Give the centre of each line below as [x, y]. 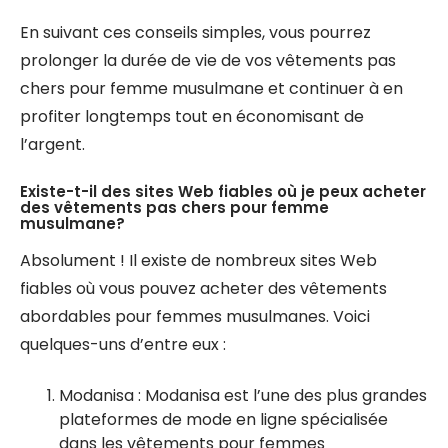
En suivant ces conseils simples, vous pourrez [195, 32]
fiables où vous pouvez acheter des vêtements [203, 288]
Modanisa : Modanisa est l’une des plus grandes [243, 395]
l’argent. [52, 144]
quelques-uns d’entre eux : [123, 344]
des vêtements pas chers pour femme [174, 207]
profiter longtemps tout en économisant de [192, 116]
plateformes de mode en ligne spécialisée [223, 419]
